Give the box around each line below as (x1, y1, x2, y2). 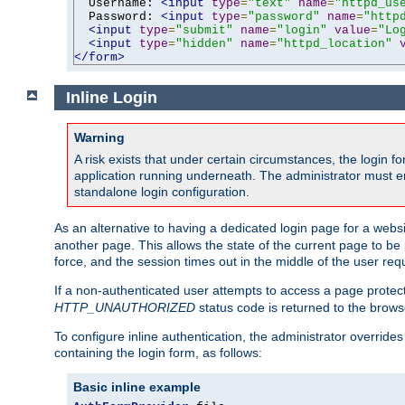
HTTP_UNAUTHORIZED (54, 300, 195, 316)
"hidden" (175, 36, 233, 51)
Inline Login (65, 88, 162, 107)
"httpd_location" (277, 36, 392, 51)
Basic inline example (73, 380, 201, 395)
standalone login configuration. (74, 184, 250, 200)
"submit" (175, 23, 233, 37)
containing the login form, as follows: (54, 345, 262, 361)
